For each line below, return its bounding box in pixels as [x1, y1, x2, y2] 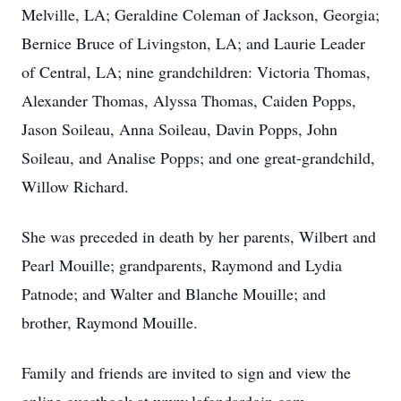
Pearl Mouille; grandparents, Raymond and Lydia [21, 254, 342, 276]
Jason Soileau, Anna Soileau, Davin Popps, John [21, 118, 337, 140]
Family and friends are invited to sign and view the [21, 362, 351, 383]
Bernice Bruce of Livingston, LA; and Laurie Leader [21, 32, 365, 54]
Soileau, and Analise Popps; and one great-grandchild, [21, 147, 375, 168]
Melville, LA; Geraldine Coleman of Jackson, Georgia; [21, 4, 380, 25]
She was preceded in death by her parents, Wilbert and [21, 226, 376, 247]
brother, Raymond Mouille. [21, 311, 198, 333]
